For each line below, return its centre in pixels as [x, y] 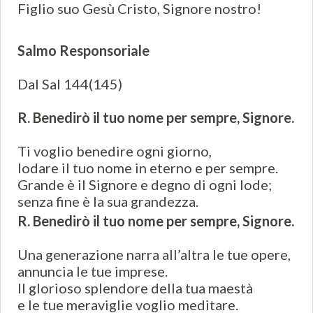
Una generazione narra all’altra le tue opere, [154, 255]
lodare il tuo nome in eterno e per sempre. [148, 168]
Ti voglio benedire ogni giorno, [115, 151]
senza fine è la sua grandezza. [108, 202]
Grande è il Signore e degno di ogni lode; [145, 185]
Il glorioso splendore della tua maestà [135, 288]
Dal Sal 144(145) [70, 84]
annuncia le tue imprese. [93, 271]
